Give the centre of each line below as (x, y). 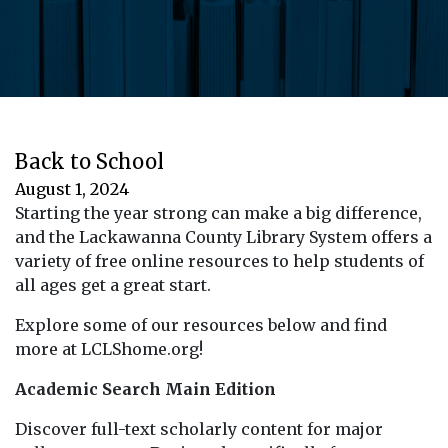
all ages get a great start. (113, 284)
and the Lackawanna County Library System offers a (223, 236)
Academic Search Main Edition (145, 388)
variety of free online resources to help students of (219, 260)
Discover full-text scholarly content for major (199, 428)
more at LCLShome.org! (109, 348)
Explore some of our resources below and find (201, 324)
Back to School (89, 161)
